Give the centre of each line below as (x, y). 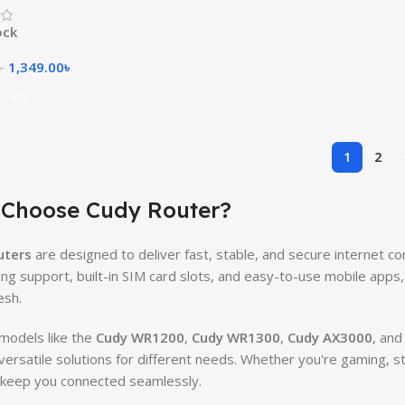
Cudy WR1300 (235, 337)
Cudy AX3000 (330, 337)
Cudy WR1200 (140, 337)
